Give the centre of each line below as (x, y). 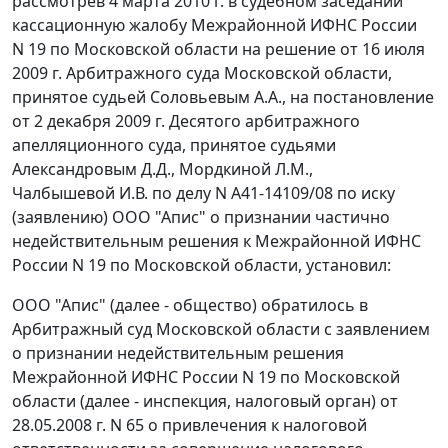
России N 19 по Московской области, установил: (201, 265)
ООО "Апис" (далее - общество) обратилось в (190, 305)
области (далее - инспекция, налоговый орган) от (205, 401)
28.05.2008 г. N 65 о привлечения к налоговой (189, 425)
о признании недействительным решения (178, 353)
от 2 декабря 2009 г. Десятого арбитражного (186, 121)
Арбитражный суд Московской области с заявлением (221, 329)
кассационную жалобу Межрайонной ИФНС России (214, 25)
